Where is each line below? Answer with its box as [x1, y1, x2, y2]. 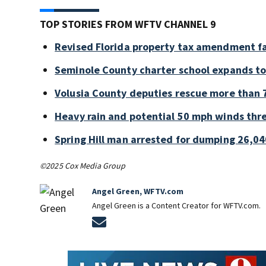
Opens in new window [106, 214, 203, 228]
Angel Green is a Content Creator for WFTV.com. [92, 200, 261, 211]
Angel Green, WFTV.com [92, 186, 184, 197]
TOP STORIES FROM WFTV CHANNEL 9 [40, 17, 217, 31]
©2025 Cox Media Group [40, 160, 126, 172]
